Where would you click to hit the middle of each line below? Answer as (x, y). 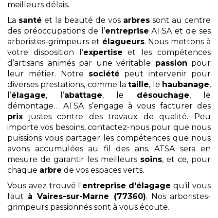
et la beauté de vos (82, 20)
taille (139, 84)
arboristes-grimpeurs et (55, 41)
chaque (23, 170)
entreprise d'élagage (127, 185)
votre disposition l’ (45, 52)
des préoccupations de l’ (56, 31)
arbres (136, 20)
